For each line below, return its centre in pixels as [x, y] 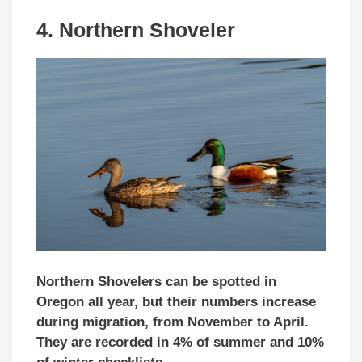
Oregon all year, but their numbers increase [176, 302]
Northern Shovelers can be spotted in [156, 282]
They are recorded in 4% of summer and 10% [180, 343]
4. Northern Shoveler [136, 30]
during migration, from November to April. [173, 322]
